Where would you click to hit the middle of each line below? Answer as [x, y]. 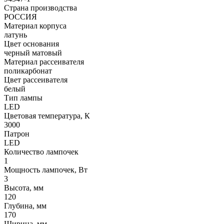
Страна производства [40, 8]
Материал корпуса [35, 26]
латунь [15, 35]
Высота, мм [24, 188]
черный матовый [33, 53]
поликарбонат [28, 71]
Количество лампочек [41, 152]
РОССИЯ [20, 17]
